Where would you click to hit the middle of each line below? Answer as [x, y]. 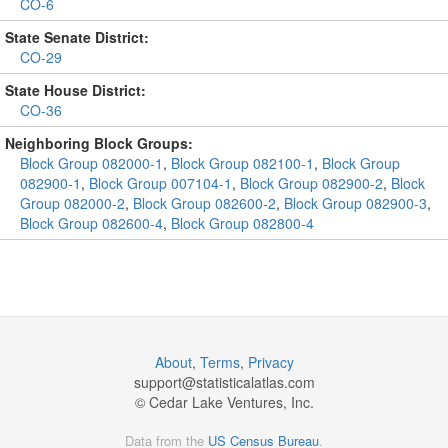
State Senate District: [77, 37]
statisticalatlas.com [255, 382]
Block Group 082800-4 [242, 223]
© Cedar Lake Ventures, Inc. [224, 402]
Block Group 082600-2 [204, 203]
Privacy [270, 362]
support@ [164, 382]
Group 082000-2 [72, 203]
